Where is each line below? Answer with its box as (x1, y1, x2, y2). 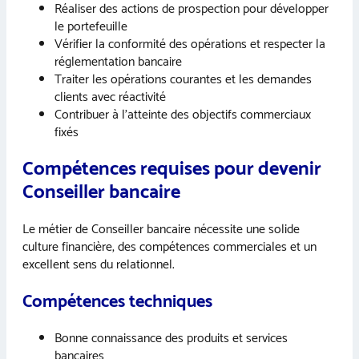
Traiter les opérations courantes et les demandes (54, 69, 312, 91)
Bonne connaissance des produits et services (54, 327, 288, 349)
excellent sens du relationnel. (22, 253, 175, 276)
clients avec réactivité (54, 87, 166, 109)
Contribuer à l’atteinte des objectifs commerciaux (54, 104, 311, 127)
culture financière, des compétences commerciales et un (22, 236, 317, 258)
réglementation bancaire (54, 51, 182, 74)
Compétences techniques (22, 287, 212, 317)
